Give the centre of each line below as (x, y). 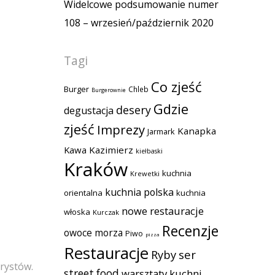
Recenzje (190, 230)
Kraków (96, 169)
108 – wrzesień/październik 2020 (139, 22)
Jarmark (161, 131)
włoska (77, 211)
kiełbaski (149, 151)
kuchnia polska (139, 192)
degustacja (89, 110)
